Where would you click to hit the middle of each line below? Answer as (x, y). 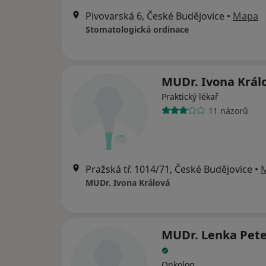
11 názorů (228, 110)
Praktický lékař (190, 96)
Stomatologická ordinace (137, 29)
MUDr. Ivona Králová (128, 183)
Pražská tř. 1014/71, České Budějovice (169, 169)
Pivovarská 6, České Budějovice (155, 16)
